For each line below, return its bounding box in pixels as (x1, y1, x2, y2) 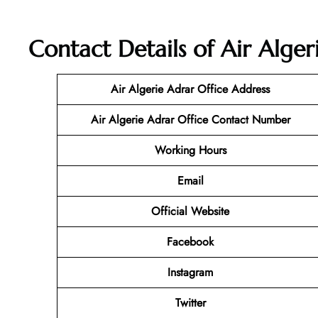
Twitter (175, 295, 206, 312)
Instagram (168, 264, 213, 281)
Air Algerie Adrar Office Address (111, 81, 270, 98)
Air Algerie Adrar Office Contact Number (90, 111, 290, 128)
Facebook (167, 234, 214, 251)
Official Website (151, 203, 229, 220)
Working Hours (154, 142, 226, 159)
